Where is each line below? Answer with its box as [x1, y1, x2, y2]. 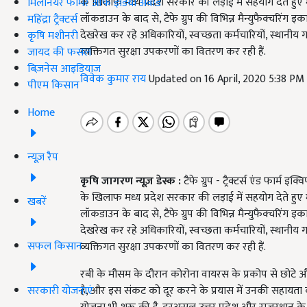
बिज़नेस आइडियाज [27, 59, 101, 78]
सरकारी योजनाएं [27, 281, 93, 300]
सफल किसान [27, 236, 82, 256]
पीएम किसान [27, 75, 79, 95]
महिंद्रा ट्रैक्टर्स [27, 10, 77, 29]
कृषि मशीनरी [27, 26, 78, 45]
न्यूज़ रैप [27, 147, 58, 167]
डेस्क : [156, 172, 181, 191]
